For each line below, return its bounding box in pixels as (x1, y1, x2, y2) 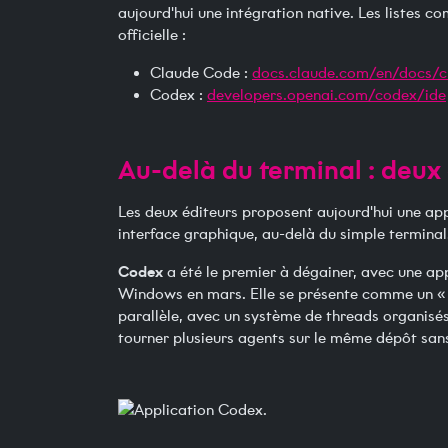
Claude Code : (150, 64, 252, 82)
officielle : (118, 26, 186, 44)
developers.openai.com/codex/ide (207, 86, 446, 104)
